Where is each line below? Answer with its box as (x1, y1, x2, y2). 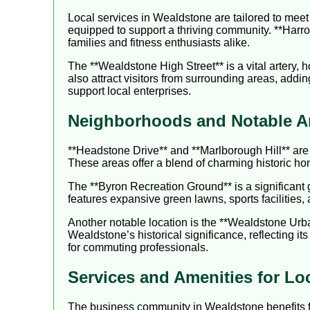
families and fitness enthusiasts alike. (68, 37, 250, 49)
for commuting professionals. (68, 241, 208, 254)
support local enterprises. (68, 85, 191, 98)
